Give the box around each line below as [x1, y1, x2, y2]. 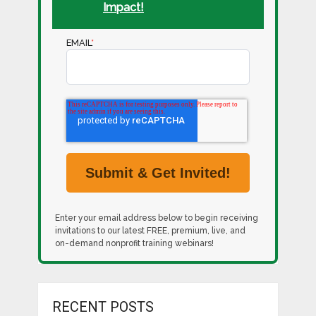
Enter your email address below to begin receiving [54, 213, 258, 224]
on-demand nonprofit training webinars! [54, 238, 214, 249]
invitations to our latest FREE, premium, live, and [54, 226, 245, 236]
